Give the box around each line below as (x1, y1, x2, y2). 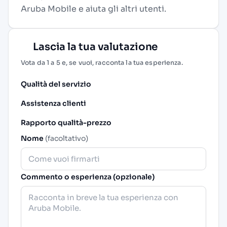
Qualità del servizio (21, 79, 91, 89)
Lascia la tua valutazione (31, 41, 158, 53)
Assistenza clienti (21, 98, 86, 108)
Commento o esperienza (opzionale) (21, 172, 155, 181)
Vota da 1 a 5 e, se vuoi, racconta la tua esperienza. (21, 59, 183, 67)
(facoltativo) (45, 133, 88, 143)
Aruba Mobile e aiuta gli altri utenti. (21, 4, 166, 14)
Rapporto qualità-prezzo (21, 118, 111, 127)
